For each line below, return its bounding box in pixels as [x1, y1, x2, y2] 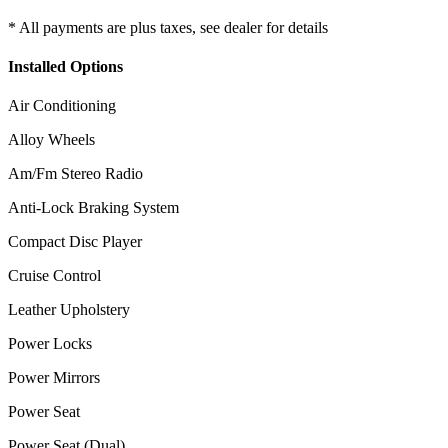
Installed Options [8, 58, 123, 76]
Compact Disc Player [8, 233, 142, 251]
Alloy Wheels [8, 131, 95, 149]
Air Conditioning [8, 97, 116, 115]
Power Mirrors [8, 369, 100, 387]
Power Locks [8, 335, 92, 353]
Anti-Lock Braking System [8, 199, 179, 217]
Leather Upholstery [8, 301, 130, 319]
